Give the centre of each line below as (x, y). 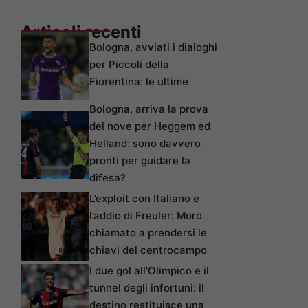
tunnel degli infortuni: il (147, 288)
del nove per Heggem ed (150, 126)
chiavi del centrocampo (148, 250)
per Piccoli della (129, 65)
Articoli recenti (81, 32)
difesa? (108, 178)
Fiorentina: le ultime (139, 82)
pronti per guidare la (140, 161)
